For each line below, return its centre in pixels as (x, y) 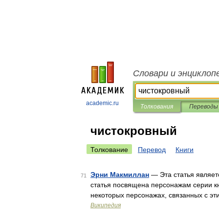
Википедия (106, 205)
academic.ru (102, 103)
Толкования (157, 107)
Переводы (203, 107)
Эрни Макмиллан (120, 175)
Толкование (109, 150)
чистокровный (134, 131)
